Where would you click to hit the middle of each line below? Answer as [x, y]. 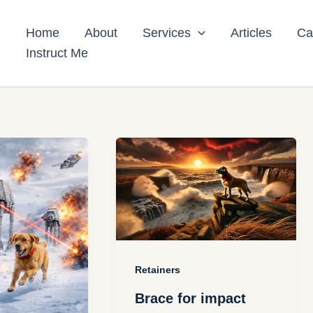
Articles [251, 33]
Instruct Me [57, 53]
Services [167, 33]
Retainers [158, 269]
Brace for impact [191, 299]
